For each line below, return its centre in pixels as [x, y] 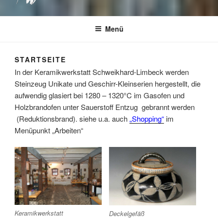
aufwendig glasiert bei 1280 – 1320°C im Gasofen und [100, 95]
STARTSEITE [40, 60]
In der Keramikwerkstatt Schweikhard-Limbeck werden [102, 72]
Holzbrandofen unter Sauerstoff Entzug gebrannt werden [105, 107]
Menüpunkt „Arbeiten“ [49, 130]
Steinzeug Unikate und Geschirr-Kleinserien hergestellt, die [108, 83]
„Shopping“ [147, 118]
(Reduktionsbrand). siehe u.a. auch [71, 118]
